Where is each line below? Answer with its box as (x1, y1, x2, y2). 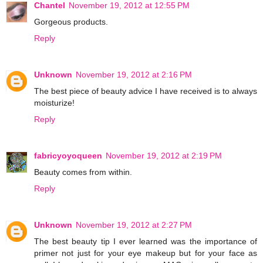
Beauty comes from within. (34, 167, 132, 177)
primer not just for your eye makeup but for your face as (34, 248, 257, 258)
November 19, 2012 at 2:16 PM (76, 70, 192, 80)
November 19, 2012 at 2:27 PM (76, 220, 192, 230)
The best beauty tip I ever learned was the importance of (34, 237, 257, 247)
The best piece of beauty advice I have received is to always (34, 86, 257, 96)
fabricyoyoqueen (34, 151, 102, 161)
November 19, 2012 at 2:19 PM (106, 151, 222, 161)
